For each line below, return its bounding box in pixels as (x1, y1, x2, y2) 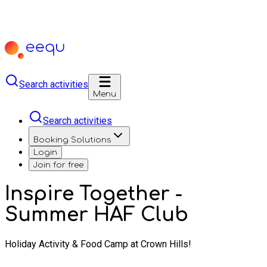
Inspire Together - (5, 184, 182, 205)
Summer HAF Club (5, 204, 188, 226)
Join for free (33, 160, 83, 169)
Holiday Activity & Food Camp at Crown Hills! (5, 238, 191, 250)
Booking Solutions (33, 135, 111, 144)
